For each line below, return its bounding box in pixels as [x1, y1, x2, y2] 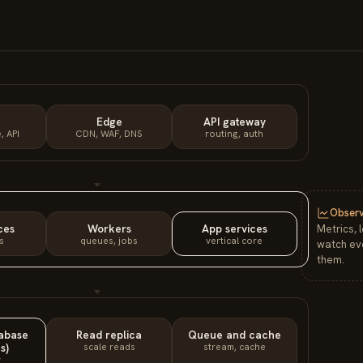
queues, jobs [80, 233, 139, 246]
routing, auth [205, 127, 264, 140]
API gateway [203, 114, 266, 130]
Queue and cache [187, 327, 281, 343]
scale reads [83, 340, 135, 353]
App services [201, 220, 267, 236]
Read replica [76, 327, 143, 343]
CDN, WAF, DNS [75, 127, 143, 140]
